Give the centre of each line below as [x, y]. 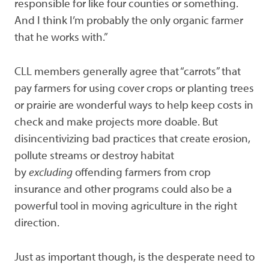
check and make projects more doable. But [116, 122]
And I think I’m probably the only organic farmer [129, 20]
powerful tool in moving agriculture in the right [126, 206]
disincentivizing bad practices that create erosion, [132, 138]
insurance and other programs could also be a [123, 189]
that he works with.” [61, 37]
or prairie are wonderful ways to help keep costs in [134, 105]
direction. [37, 222]
